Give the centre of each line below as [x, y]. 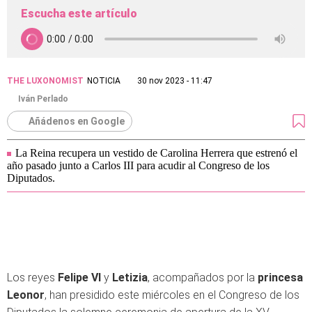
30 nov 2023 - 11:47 [175, 80]
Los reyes [32, 277]
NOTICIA [104, 80]
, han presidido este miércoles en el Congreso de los [172, 295]
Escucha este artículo [79, 13]
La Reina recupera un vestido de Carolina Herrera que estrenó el [156, 153]
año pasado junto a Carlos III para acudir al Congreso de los [138, 165]
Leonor [26, 295]
